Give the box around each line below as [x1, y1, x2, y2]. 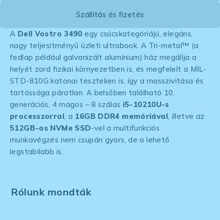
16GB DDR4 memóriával [75, 111, 168, 121]
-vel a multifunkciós [91, 123, 160, 133]
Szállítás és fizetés [76, 9, 144, 19]
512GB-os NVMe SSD [10, 123, 91, 133]
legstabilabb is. [10, 146, 66, 156]
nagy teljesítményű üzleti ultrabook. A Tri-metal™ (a [10, 40, 199, 50]
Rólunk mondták [11, 185, 92, 198]
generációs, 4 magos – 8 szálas [10, 99, 123, 109]
